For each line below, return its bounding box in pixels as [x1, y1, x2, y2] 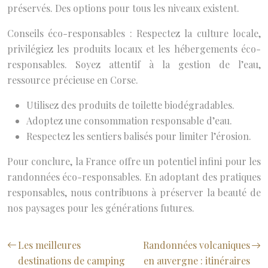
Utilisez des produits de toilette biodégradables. [26, 98, 234, 111]
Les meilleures [18, 238, 81, 251]
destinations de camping [18, 254, 125, 267]
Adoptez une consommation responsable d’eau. [26, 114, 232, 127]
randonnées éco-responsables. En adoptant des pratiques [7, 170, 261, 183]
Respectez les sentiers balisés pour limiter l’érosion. [26, 129, 251, 142]
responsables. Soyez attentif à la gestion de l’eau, [7, 57, 261, 71]
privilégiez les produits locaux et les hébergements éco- [7, 42, 261, 55]
